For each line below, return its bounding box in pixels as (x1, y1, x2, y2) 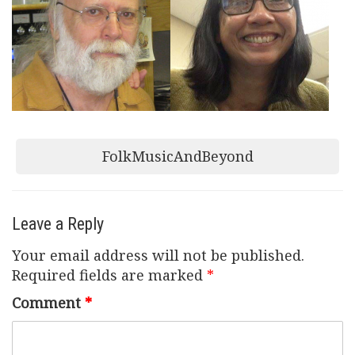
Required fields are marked (12, 265, 207, 284)
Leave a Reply (12, 214, 104, 234)
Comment (12, 293, 85, 312)
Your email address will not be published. (12, 246, 304, 265)
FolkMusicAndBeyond (101, 147, 254, 166)
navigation (11, 167, 142, 205)
